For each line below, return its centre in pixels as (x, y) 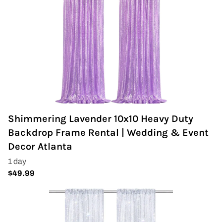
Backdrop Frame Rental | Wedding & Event (108, 133)
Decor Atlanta (40, 146)
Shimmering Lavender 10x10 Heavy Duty (101, 119)
